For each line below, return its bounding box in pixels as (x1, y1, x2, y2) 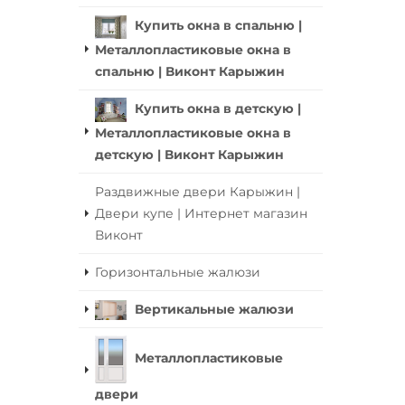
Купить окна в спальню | (135, 18, 302, 33)
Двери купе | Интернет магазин (95, 205, 307, 221)
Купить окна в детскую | (135, 101, 301, 117)
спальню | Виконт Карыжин (95, 64, 285, 80)
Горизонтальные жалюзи (95, 264, 260, 279)
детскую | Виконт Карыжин (95, 146, 284, 162)
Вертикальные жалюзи (135, 301, 294, 316)
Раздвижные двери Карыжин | (95, 184, 300, 199)
